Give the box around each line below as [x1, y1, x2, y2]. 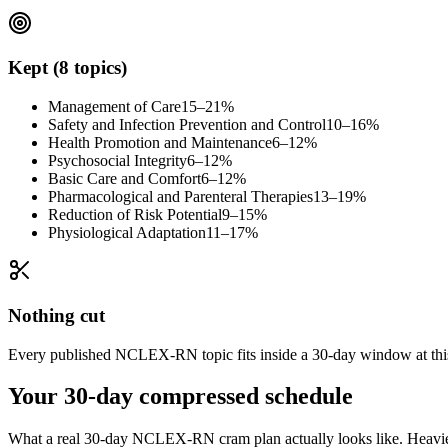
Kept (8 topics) [8, 57, 127, 79]
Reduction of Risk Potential [48, 206, 222, 224]
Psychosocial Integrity [48, 152, 187, 170]
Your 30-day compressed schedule [8, 383, 353, 410]
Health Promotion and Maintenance [48, 134, 272, 152]
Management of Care [48, 98, 181, 116]
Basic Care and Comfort [48, 170, 201, 188]
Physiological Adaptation [48, 224, 206, 242]
